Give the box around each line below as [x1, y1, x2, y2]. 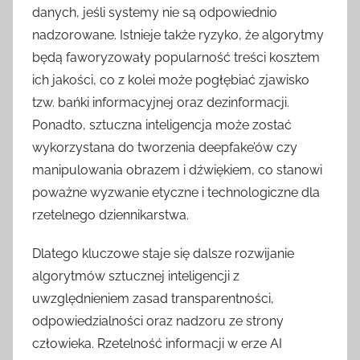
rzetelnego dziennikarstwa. [32, 207, 189, 223]
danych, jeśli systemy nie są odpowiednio [32, 5, 277, 21]
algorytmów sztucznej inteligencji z [32, 268, 239, 284]
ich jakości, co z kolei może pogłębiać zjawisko [32, 72, 309, 88]
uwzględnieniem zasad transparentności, [32, 291, 274, 307]
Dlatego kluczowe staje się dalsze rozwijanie [32, 246, 294, 262]
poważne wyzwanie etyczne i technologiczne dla [32, 185, 320, 201]
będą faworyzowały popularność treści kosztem [32, 50, 320, 66]
